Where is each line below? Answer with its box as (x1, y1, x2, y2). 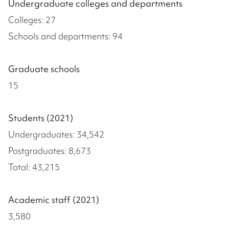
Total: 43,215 (8, 161, 60, 173)
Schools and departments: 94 (8, 30, 123, 42)
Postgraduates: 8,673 (8, 145, 91, 157)
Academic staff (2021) (8, 194, 99, 206)
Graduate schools (8, 63, 80, 75)
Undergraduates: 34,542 (8, 128, 104, 141)
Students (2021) (8, 112, 73, 124)
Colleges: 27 (8, 14, 56, 26)
